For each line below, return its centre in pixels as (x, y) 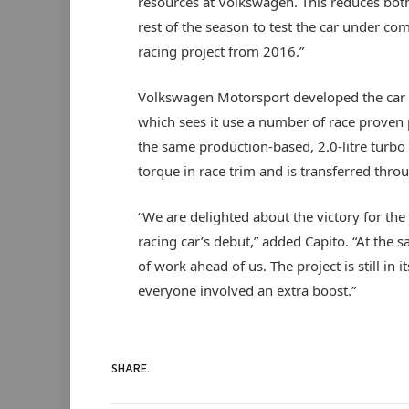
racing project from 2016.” (220, 52)
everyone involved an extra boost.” (246, 291)
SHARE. (131, 367)
